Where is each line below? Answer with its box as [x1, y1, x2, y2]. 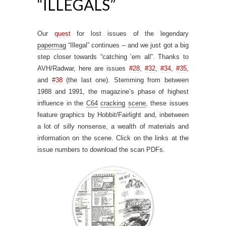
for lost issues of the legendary [70, 29, 189, 37]
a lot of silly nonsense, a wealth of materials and [37, 122, 189, 130]
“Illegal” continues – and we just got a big [66, 41, 189, 49]
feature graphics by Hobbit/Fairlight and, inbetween [37, 110, 189, 119]
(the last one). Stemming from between [62, 76, 189, 84]
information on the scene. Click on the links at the [37, 134, 189, 142]
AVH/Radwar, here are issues [37, 64, 129, 72]
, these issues [145, 99, 189, 107]
